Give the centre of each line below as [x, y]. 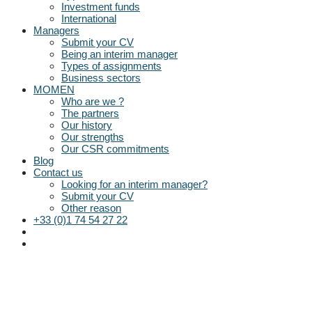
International [89, 18]
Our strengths [93, 137]
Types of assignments [111, 66]
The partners [90, 113]
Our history [87, 125]
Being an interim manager [119, 54]
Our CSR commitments [115, 149]
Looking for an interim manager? [134, 184]
